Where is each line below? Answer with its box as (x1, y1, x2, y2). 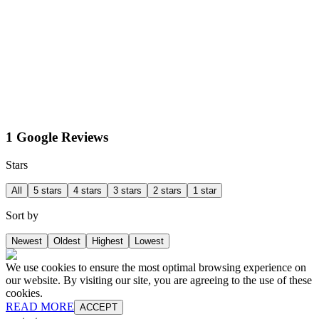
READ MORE (6, 300, 74, 313)
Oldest (53, 235, 80, 246)
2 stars (153, 184, 182, 196)
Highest (92, 235, 123, 246)
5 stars (33, 184, 62, 196)
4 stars (73, 184, 102, 196)
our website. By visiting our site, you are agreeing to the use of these (6, 273, 312, 286)
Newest (11, 235, 42, 246)
